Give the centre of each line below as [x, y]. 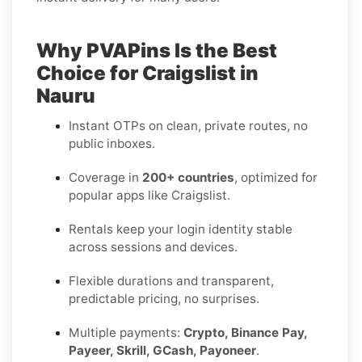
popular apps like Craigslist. [149, 196]
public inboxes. [112, 144]
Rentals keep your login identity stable [181, 229]
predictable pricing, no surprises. [164, 299]
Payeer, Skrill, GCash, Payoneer [162, 351]
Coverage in [105, 178]
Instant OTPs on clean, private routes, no [188, 126]
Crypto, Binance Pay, [245, 333]
